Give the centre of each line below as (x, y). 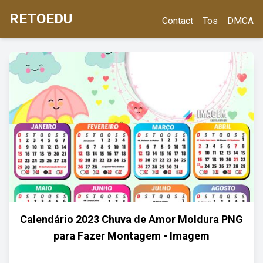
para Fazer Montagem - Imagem (131, 236)
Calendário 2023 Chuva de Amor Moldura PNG (131, 219)
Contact (178, 21)
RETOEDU (41, 19)
